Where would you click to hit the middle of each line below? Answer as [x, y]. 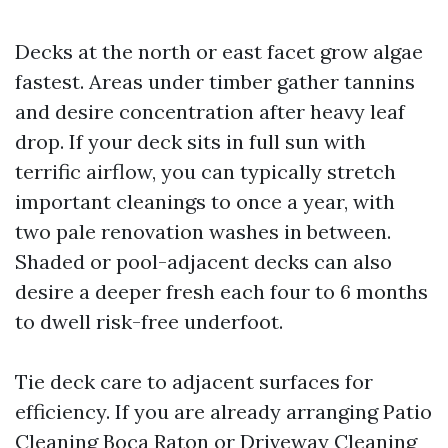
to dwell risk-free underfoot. [149, 321]
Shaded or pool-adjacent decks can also [203, 261]
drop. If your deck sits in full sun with [190, 141]
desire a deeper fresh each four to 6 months [221, 291]
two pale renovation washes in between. [203, 231]
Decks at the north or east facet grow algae [219, 51]
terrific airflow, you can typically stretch [205, 171]
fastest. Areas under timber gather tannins [215, 81]
